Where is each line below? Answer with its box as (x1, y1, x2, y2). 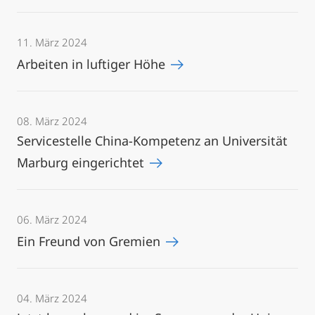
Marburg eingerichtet (17, 154, 148, 171)
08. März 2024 (17, 114, 87, 128)
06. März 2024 (17, 212, 87, 226)
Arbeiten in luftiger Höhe (17, 56, 169, 72)
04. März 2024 (17, 291, 87, 305)
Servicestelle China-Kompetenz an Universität (17, 132, 288, 149)
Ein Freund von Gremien (17, 233, 164, 250)
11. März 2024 (17, 35, 87, 49)
